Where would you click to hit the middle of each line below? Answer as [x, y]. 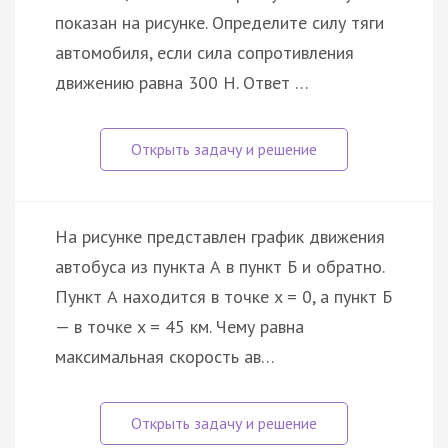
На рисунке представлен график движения [220, 236]
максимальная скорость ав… [165, 356]
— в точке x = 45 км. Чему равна [179, 326]
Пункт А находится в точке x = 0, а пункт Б [223, 296]
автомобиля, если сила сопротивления [204, 52]
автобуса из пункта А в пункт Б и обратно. [219, 266]
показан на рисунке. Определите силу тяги [219, 22]
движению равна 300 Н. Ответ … [182, 82]
